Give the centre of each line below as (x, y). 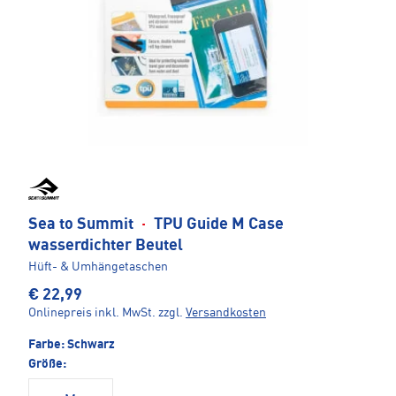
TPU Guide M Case (217, 225)
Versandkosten (226, 313)
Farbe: (48, 345)
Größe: (47, 365)
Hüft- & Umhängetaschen (98, 267)
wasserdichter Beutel (106, 246)
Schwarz (91, 345)
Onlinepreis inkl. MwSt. (92, 313)
